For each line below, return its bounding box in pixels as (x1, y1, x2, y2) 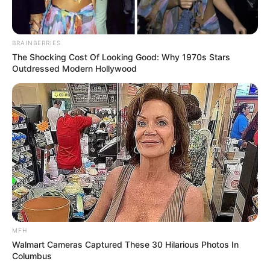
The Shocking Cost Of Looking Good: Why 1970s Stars (12, 52, 230, 63)
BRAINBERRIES (12, 39, 61, 47)
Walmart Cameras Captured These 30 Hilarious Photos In (12, 239, 239, 250)
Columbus (12, 250, 52, 261)
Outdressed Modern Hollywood (12, 63, 137, 74)
